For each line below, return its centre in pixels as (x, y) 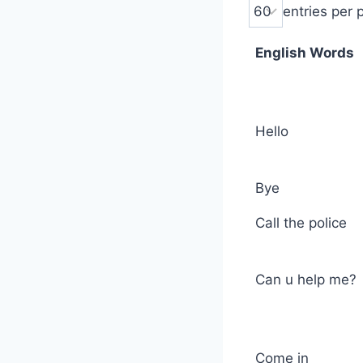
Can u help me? (306, 279)
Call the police (301, 222)
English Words (305, 52)
